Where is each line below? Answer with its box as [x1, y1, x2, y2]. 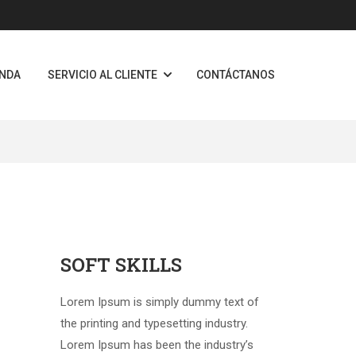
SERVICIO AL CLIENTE [48, 68, 157, 81]
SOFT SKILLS [60, 252, 182, 277]
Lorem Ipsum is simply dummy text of [60, 295, 259, 309]
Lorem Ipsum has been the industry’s [60, 338, 253, 352]
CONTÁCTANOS [196, 68, 275, 81]
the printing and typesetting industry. [60, 316, 248, 331]
